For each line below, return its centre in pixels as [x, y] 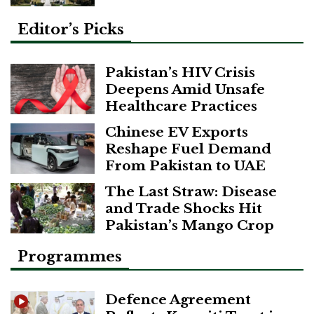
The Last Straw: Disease [191, 192]
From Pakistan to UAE [185, 166]
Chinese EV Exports [177, 132]
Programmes [70, 257]
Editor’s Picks [71, 30]
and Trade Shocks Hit [184, 209]
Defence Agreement [178, 299]
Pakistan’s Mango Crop [190, 225]
